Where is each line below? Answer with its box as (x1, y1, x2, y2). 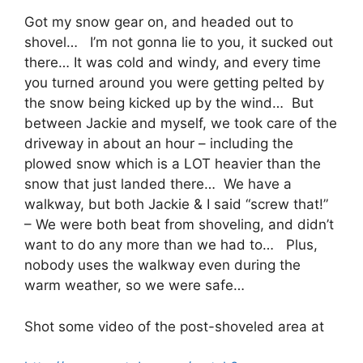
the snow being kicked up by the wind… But (24, 95, 314, 111)
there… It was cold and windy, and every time (24, 54, 321, 70)
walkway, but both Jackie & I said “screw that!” (24, 196, 328, 212)
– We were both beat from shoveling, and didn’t (24, 216, 334, 233)
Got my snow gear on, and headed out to (24, 14, 293, 30)
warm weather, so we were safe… (24, 277, 245, 293)
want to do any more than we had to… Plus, (24, 237, 318, 253)
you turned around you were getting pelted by (24, 75, 324, 91)
